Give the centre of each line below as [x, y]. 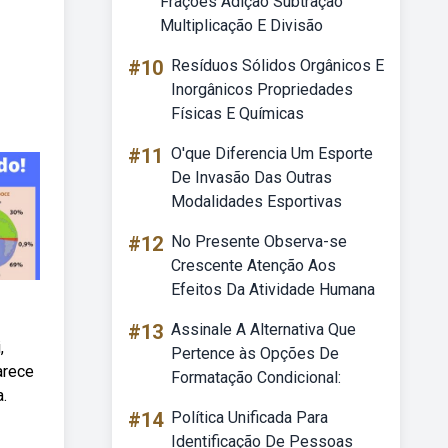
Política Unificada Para [249, 417]
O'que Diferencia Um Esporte [272, 153]
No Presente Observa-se [259, 241]
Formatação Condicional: [256, 377]
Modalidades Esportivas [256, 201]
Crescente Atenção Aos [253, 265]
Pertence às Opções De [255, 353]
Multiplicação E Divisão [241, 25]
